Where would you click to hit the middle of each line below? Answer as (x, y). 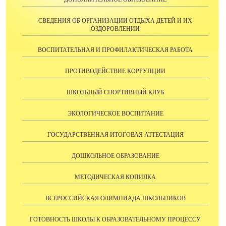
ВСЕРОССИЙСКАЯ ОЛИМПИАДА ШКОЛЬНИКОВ (115, 198)
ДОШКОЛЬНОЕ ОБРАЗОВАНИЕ (115, 156)
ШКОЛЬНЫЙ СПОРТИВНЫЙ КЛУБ (115, 92)
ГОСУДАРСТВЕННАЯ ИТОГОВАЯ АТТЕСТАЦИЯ (115, 134)
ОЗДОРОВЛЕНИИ (115, 29)
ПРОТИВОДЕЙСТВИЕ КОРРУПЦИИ (115, 71)
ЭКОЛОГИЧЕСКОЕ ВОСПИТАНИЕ (115, 113)
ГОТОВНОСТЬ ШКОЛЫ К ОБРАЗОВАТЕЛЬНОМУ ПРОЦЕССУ (115, 219)
